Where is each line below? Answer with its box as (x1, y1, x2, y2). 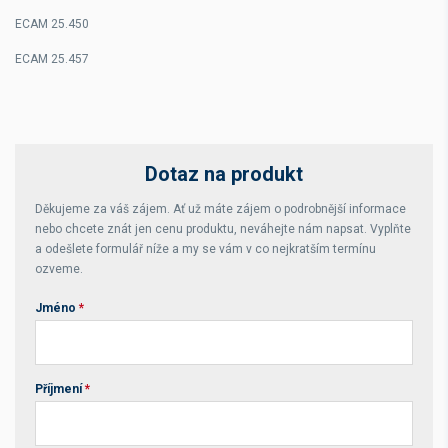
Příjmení (35, 382, 85, 396)
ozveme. (35, 262, 83, 276)
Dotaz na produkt (145, 162, 303, 186)
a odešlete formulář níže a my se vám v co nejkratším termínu (35, 242, 376, 256)
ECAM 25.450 (15, 17, 89, 31)
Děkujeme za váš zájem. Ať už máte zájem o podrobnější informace (35, 202, 406, 216)
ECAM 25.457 (15, 52, 89, 66)
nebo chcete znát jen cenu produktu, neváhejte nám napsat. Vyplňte (35, 222, 411, 236)
